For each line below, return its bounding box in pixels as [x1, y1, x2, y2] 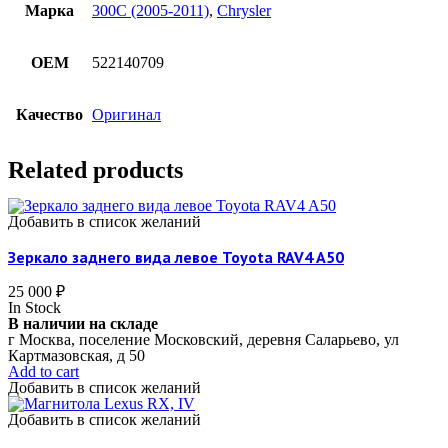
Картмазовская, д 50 [8, 346, 145, 364]
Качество [16, 106, 83, 124]
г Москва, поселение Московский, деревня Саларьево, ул [8, 330, 399, 348]
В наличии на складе [8, 314, 158, 332]
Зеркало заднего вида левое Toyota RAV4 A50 [8, 246, 344, 267]
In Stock [8, 298, 61, 316]
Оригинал [92, 106, 161, 124]
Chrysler [217, 2, 271, 20]
